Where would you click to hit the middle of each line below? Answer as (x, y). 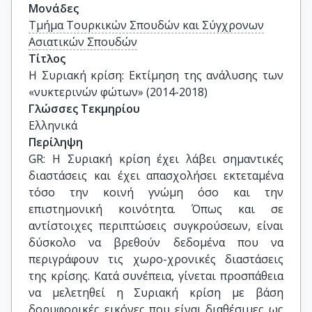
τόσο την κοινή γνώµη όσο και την (156, 192)
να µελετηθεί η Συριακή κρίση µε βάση (156, 292)
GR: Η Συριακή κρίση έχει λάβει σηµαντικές (156, 159)
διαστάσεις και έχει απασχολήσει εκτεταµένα (156, 175)
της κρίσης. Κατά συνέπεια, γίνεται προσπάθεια (156, 276)
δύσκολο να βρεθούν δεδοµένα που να (156, 242)
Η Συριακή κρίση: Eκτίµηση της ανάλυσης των (156, 75)
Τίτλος (47, 58)
